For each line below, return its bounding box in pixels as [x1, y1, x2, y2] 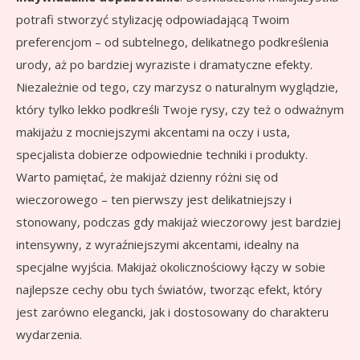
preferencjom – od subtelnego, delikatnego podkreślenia [16, 34, 329, 51]
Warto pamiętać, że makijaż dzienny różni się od [16, 169, 278, 186]
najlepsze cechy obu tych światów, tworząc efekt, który [16, 281, 322, 298]
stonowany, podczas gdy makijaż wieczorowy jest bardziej [16, 214, 341, 231]
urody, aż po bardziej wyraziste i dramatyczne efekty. [16, 56, 313, 73]
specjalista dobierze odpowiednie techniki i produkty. [16, 146, 308, 163]
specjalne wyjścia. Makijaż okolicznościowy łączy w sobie [16, 259, 325, 276]
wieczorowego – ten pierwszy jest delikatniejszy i [16, 191, 292, 208]
